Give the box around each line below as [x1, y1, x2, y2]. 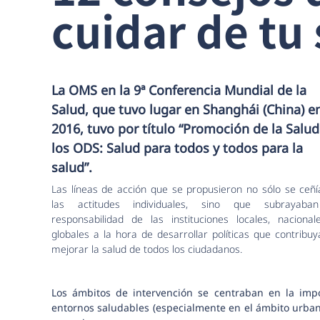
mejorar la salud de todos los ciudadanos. [51, 241, 242, 256]
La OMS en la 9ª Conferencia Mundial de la [51, 81, 306, 99]
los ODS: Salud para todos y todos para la [51, 139, 303, 156]
